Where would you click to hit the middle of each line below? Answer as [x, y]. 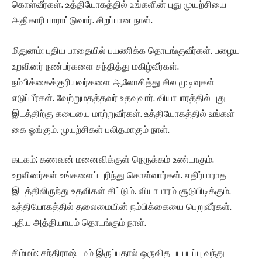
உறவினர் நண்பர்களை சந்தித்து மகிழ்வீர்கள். [95, 66]
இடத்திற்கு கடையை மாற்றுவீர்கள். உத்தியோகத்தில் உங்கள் [123, 113]
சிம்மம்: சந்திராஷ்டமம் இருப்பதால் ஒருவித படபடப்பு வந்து [118, 253]
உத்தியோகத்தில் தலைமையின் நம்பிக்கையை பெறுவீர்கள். [122, 207]
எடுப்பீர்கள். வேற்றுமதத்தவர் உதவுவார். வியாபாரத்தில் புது [119, 98]
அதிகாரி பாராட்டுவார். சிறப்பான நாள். [82, 20]
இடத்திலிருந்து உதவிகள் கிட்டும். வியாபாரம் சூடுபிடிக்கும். [121, 191]
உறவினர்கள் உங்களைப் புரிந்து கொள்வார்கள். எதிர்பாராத [119, 175]
